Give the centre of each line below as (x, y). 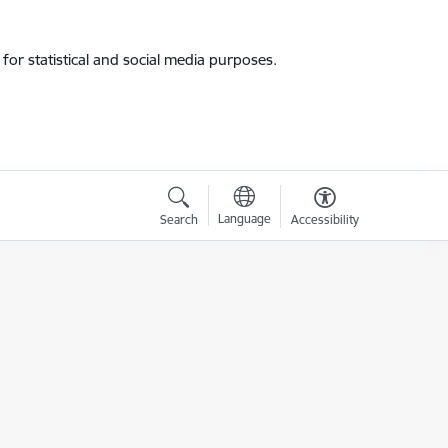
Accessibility (324, 219)
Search (178, 219)
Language (244, 218)
